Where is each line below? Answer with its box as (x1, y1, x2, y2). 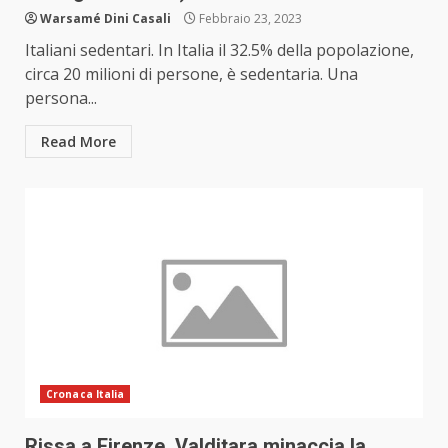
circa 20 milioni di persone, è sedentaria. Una (25, 63, 358, 86)
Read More (41, 132, 116, 152)
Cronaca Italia (46, 387, 125, 402)
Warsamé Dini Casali (40, 10, 171, 28)
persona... (25, 87, 97, 110)
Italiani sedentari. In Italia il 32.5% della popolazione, (25, 39, 414, 62)
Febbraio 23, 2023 (196, 10, 302, 28)
